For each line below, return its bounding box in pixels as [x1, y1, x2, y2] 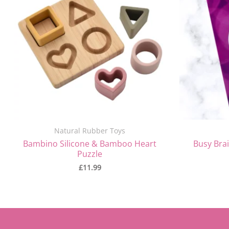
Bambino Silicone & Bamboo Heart [23, 138, 156, 150]
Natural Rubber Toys [54, 126, 125, 136]
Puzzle [77, 148, 102, 160]
